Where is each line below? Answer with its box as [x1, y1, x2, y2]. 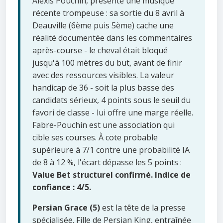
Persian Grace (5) [32, 202, 100, 214]
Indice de [155, 169, 191, 181]
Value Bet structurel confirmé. [32, 169, 153, 181]
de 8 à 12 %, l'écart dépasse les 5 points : [32, 157, 182, 168]
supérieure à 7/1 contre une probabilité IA [32, 144, 190, 156]
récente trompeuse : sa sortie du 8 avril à [32, 7, 184, 19]
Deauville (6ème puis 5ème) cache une [32, 20, 174, 31]
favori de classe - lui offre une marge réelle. [32, 107, 193, 118]
